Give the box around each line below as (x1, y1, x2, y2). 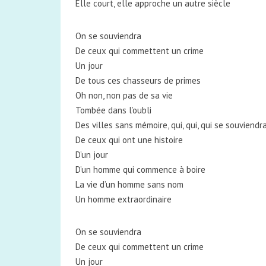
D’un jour (75, 149, 108, 160)
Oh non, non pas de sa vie (75, 90, 173, 101)
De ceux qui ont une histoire (75, 134, 183, 145)
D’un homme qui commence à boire (75, 164, 205, 175)
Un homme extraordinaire (75, 194, 172, 205)
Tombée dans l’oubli (75, 104, 151, 116)
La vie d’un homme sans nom (75, 179, 183, 190)
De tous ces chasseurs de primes (75, 75, 201, 86)
